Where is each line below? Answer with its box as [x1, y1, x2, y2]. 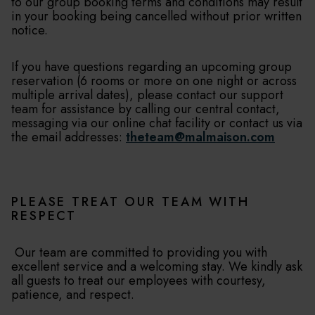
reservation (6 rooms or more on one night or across [11, 72, 297, 90]
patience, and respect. [11, 285, 134, 304]
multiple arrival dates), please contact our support [11, 86, 283, 104]
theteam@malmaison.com [126, 128, 275, 146]
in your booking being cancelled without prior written [11, 7, 302, 25]
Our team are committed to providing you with [11, 243, 267, 262]
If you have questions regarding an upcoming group [11, 58, 292, 76]
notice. [11, 21, 48, 39]
